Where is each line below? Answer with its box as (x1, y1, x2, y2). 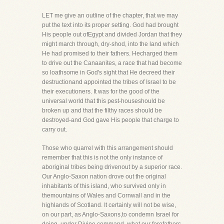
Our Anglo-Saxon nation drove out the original (42, 173, 166, 180)
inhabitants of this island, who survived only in (42, 182, 166, 189)
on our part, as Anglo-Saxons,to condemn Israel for (42, 211, 179, 218)
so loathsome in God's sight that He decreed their (42, 69, 175, 76)
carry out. (42, 126, 67, 133)
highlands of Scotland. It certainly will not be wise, (42, 201, 176, 208)
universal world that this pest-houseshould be (42, 97, 165, 104)
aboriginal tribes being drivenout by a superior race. (42, 163, 182, 170)
